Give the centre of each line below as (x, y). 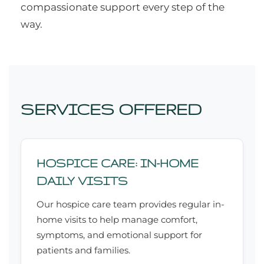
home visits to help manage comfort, (117, 220)
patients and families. (83, 250)
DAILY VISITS (82, 181)
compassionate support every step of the (123, 7)
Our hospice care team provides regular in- (131, 204)
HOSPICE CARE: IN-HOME (118, 164)
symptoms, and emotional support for (119, 235)
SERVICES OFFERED (111, 110)
